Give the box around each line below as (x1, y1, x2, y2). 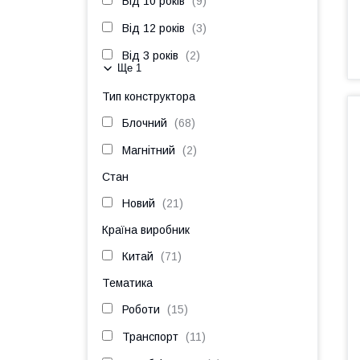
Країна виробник (102, 223, 190, 236)
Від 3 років (122, 49, 178, 62)
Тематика (102, 276, 153, 289)
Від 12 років (122, 22, 185, 35)
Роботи (122, 303, 160, 316)
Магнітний (122, 144, 175, 157)
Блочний (122, 117, 167, 129)
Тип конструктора (102, 90, 195, 103)
